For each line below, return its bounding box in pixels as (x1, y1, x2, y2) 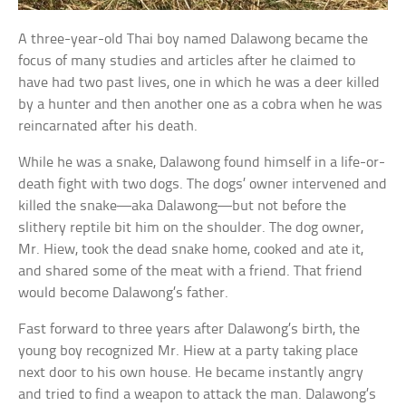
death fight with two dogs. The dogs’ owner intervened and (18, 176, 388, 192)
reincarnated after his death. (18, 118, 198, 134)
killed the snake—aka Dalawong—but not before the (18, 198, 347, 214)
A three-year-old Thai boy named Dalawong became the (18, 31, 369, 47)
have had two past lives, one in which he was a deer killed (18, 74, 381, 91)
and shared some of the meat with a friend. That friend (18, 263, 363, 279)
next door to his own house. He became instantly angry (18, 364, 364, 381)
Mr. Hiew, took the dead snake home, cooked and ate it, (18, 241, 364, 257)
